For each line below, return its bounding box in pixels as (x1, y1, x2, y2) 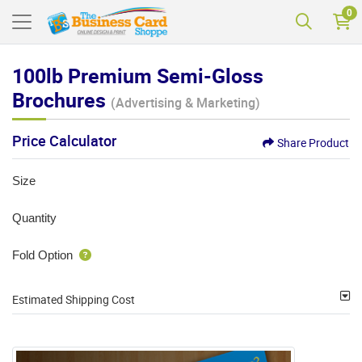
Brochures (12, 86, 111, 114)
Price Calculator (12, 131, 116, 151)
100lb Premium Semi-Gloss (12, 62, 263, 90)
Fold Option (12, 248, 73, 263)
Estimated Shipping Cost (12, 292, 135, 308)
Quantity (12, 211, 57, 225)
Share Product (277, 135, 349, 151)
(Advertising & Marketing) (111, 94, 260, 112)
